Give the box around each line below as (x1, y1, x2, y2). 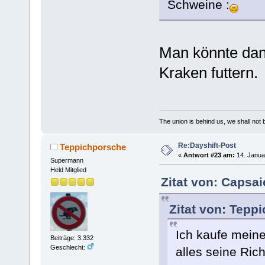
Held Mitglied (50, 166, 86, 173)
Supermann (50, 156, 83, 164)
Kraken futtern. (159, 63, 258, 82)
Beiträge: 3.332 (50, 234, 93, 241)
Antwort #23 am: (183, 151, 235, 159)
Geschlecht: (50, 243, 87, 251)
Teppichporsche (60, 142, 127, 152)
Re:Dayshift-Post (177, 141, 236, 150)
